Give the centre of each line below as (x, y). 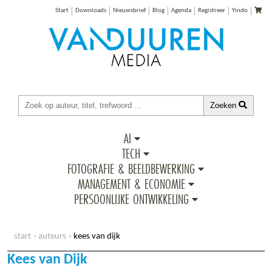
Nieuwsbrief (129, 11)
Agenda (181, 11)
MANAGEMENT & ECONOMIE (131, 183)
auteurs (52, 236)
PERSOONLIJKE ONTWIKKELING (131, 199)
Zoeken (225, 105)
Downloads (90, 11)
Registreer (211, 11)
